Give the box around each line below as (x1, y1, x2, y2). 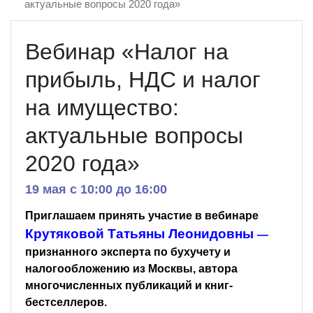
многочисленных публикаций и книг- (25, 279, 233, 291)
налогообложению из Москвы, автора (25, 262, 238, 275)
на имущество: (25, 94, 179, 120)
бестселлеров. (25, 296, 107, 308)
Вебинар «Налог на (25, 38, 228, 64)
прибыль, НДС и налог (25, 66, 261, 92)
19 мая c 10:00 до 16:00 (25, 182, 167, 196)
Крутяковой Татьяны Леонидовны (25, 226, 257, 241)
